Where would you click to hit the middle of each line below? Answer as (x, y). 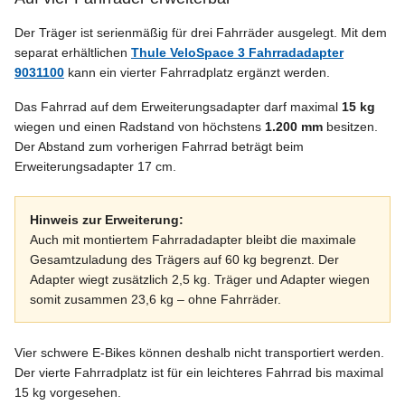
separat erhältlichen (73, 53)
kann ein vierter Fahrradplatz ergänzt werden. (197, 73)
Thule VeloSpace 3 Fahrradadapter (237, 53)
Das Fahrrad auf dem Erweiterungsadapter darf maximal (178, 107)
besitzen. (350, 127)
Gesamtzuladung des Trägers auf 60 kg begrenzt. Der (184, 260)
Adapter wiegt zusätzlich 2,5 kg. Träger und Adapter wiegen (200, 280)
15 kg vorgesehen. (68, 393)
